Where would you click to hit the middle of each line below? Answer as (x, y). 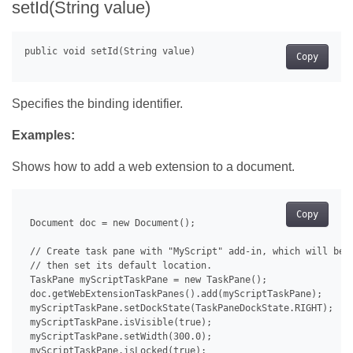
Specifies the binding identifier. (97, 103)
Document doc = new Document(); (110, 223)
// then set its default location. (118, 265)
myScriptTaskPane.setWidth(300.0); (118, 336)
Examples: (43, 135)
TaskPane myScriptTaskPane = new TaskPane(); (146, 279)
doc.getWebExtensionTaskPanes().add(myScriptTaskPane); (173, 294)
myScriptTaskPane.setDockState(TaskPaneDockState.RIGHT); (179, 308)
